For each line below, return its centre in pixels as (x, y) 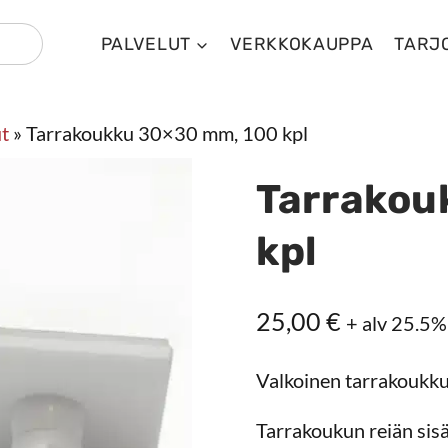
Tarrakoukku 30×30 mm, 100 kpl (167, 133)
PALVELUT (145, 44)
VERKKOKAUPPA (301, 44)
